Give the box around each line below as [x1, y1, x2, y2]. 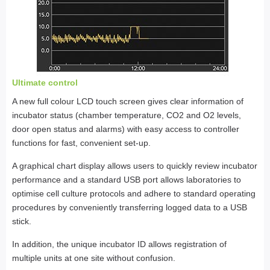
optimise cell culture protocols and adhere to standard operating [12, 189, 256, 199]
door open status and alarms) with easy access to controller [12, 124, 239, 134]
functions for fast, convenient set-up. [12, 138, 151, 148]
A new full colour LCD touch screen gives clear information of [12, 96, 243, 107]
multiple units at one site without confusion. [12, 253, 175, 263]
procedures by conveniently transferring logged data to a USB [12, 202, 247, 213]
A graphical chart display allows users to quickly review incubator [12, 161, 257, 171]
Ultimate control [12, 78, 78, 88]
